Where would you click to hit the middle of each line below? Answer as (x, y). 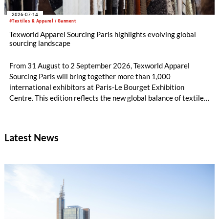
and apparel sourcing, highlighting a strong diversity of (96, 109)
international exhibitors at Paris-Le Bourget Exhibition (97, 87)
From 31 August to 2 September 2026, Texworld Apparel (99, 66)
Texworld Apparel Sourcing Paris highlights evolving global (102, 34)
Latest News (31, 138)
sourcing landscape (40, 43)
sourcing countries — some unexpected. (72, 120)
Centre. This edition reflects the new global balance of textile (106, 98)
